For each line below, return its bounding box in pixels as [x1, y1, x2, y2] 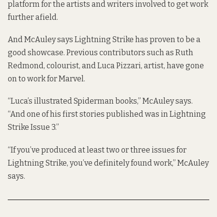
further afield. [8, 12, 58, 22]
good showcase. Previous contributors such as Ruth [8, 48, 193, 58]
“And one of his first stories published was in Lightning [8, 109, 206, 119]
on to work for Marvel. [8, 74, 85, 84]
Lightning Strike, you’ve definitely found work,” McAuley [8, 158, 209, 168]
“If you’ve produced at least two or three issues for [8, 145, 186, 155]
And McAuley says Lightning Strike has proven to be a [8, 35, 201, 45]
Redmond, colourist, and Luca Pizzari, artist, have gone [8, 61, 204, 71]
